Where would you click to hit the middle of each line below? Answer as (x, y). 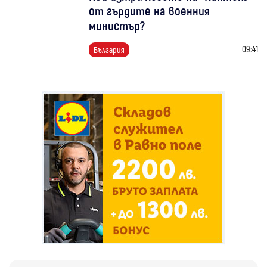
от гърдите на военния (150, 10)
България (109, 49)
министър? (117, 25)
